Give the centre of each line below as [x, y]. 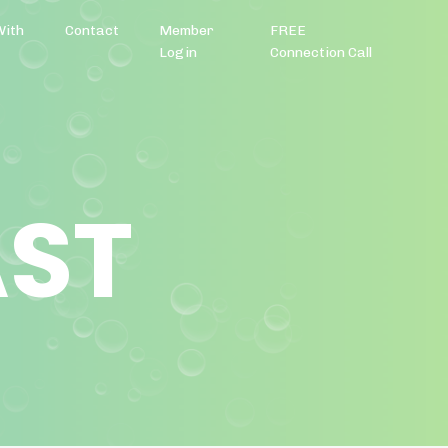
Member [186, 30]
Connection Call [321, 52]
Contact [91, 30]
